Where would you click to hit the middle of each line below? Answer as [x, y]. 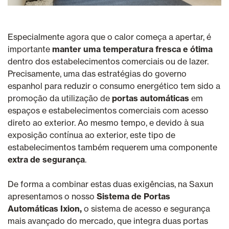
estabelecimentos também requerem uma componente [112, 147]
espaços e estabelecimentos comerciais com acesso [108, 110]
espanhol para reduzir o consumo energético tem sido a [114, 86]
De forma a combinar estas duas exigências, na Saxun [110, 184]
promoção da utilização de [60, 98]
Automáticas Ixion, [46, 208]
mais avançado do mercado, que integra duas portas [108, 221]
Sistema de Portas [133, 196]
